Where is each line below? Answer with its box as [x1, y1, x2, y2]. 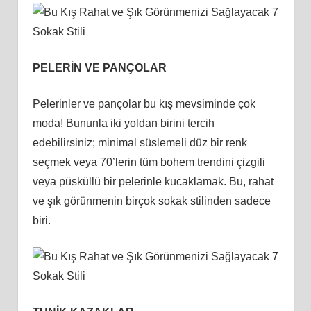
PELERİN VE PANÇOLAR [32, 61, 167, 74]
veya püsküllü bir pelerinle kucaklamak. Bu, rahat [32, 175, 274, 187]
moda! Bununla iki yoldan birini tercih [32, 117, 215, 129]
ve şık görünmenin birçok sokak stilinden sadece [32, 194, 271, 207]
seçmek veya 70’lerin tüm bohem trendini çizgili [32, 155, 265, 168]
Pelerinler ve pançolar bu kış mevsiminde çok [32, 97, 255, 110]
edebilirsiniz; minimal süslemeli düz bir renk [32, 136, 247, 149]
